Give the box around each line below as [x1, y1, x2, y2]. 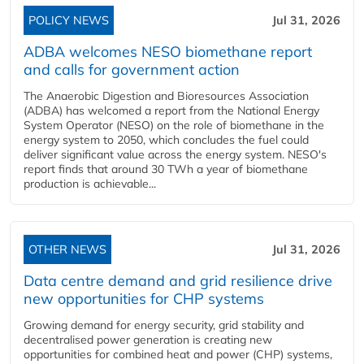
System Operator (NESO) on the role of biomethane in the [24, 118, 324, 132]
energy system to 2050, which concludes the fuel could [24, 132, 309, 147]
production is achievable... [24, 176, 156, 191]
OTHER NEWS [28, 242, 106, 257]
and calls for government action [24, 60, 240, 79]
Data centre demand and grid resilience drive [24, 271, 332, 290]
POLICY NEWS [28, 13, 109, 28]
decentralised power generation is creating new [24, 332, 272, 347]
